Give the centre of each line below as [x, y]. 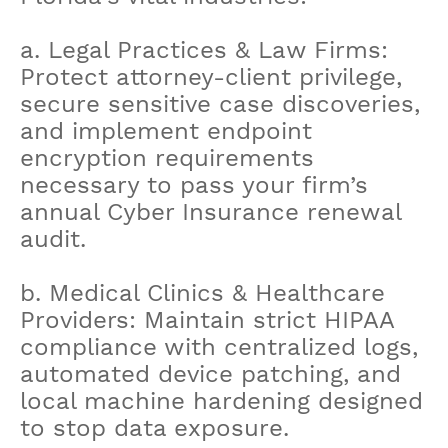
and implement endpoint [166, 130]
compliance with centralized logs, [219, 346]
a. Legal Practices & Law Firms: [204, 49]
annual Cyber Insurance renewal [210, 211]
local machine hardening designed [221, 400]
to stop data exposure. [154, 427]
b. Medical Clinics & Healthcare [202, 292]
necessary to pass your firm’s [194, 184]
